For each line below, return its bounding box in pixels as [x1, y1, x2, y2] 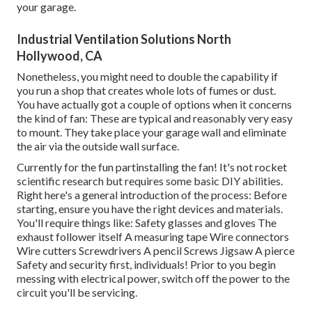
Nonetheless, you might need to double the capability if [17, 70, 278, 84]
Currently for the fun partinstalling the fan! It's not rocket [17, 160, 287, 174]
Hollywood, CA [17, 48, 102, 64]
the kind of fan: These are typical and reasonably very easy [17, 111, 292, 125]
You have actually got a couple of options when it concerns [17, 97, 292, 111]
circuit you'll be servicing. [17, 286, 137, 299]
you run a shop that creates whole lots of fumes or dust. [17, 84, 276, 97]
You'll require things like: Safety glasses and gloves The [17, 216, 276, 230]
